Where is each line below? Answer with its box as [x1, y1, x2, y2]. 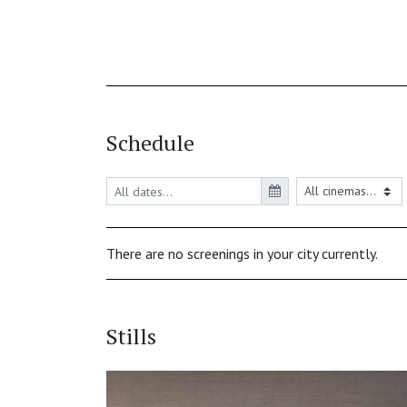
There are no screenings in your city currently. [106, 244, 378, 263]
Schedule [106, 128, 194, 158]
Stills [106, 322, 156, 352]
